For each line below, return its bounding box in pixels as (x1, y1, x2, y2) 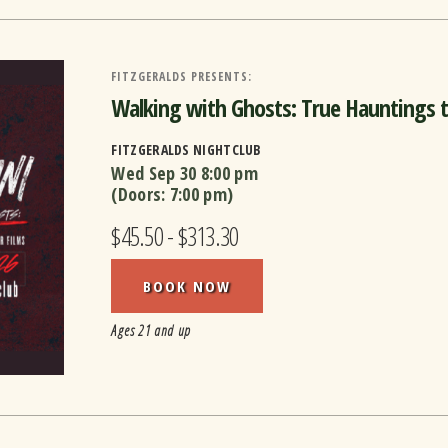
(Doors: (111, 182, 170, 207)
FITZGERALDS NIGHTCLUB (111, 140, 262, 160)
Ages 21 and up (111, 321, 191, 341)
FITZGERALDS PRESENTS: (111, 68, 253, 86)
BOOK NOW (143, 276, 232, 297)
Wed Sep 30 (111, 161, 197, 186)
